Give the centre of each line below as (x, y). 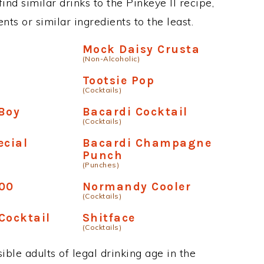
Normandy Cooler (137, 187)
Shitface (109, 218)
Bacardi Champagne (147, 143)
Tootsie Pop (118, 80)
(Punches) (101, 165)
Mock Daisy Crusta (141, 49)
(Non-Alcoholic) (111, 59)
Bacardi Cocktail (135, 112)
